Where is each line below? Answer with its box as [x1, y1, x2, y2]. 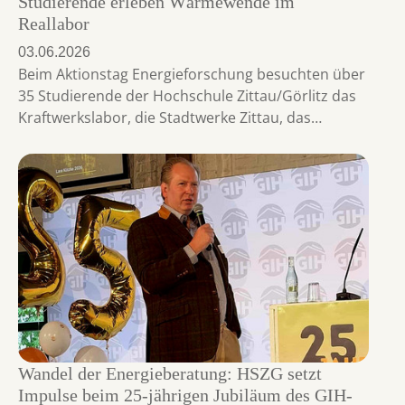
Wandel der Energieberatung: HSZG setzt [18, 363, 322, 383]
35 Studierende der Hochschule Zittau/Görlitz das [18, 86, 356, 107]
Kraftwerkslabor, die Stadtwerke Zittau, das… [18, 108, 322, 128]
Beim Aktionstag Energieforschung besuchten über [18, 64, 365, 85]
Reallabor [18, 14, 89, 34]
